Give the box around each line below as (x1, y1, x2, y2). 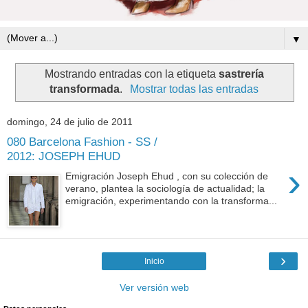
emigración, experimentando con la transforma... (65, 195, 278, 206)
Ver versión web (119, 281, 189, 293)
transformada (49, 82, 120, 95)
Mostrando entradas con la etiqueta (44, 67, 219, 80)
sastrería (218, 67, 264, 80)
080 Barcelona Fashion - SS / (7, 135, 157, 149)
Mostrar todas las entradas (129, 82, 258, 95)
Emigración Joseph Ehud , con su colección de (65, 170, 269, 181)
